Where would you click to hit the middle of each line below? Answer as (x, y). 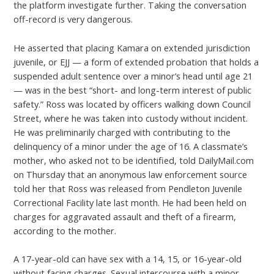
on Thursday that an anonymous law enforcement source (131, 174)
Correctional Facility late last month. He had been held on (130, 202)
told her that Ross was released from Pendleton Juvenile (128, 188)
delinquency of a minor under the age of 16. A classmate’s (131, 146)
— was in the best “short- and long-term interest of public (133, 90)
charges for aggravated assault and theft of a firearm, (125, 216)
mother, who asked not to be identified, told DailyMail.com (134, 160)
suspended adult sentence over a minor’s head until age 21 (133, 76)
